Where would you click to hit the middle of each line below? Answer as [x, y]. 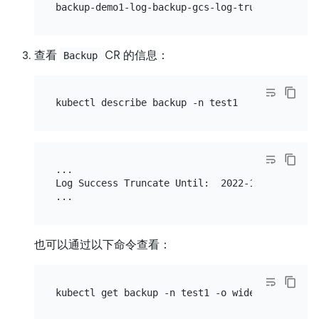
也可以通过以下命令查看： [103, 244]
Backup [81, 55]
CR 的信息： [135, 55]
